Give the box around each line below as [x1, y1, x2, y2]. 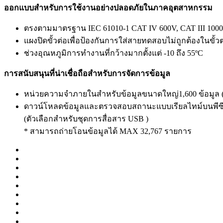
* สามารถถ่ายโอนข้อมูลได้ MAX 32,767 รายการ [24, 126, 192, 135]
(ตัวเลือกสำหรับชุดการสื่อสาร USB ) [24, 114, 148, 123]
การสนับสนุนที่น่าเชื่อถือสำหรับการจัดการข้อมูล [4, 69, 170, 78]
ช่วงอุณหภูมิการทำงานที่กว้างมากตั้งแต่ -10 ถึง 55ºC [24, 48, 203, 57]
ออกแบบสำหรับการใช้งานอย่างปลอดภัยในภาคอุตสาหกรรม [4, 3, 213, 12]
